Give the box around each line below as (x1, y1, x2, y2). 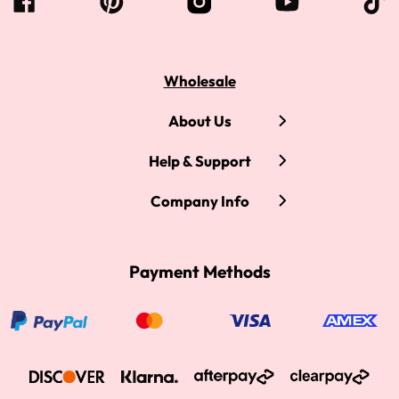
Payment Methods (128, 260, 271, 282)
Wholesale (163, 71, 236, 91)
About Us (167, 111, 232, 131)
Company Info (150, 191, 249, 210)
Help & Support (148, 151, 251, 170)
